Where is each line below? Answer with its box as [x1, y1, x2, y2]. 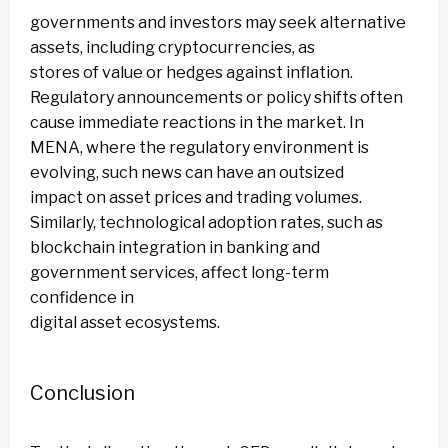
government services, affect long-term [30, 263, 329, 283]
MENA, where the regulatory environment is [30, 138, 369, 158]
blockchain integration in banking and [30, 238, 320, 258]
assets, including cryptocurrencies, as [30, 38, 315, 58]
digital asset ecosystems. [30, 313, 220, 333]
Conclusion [30, 381, 135, 406]
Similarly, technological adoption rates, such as [30, 213, 383, 233]
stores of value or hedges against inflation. [30, 63, 353, 83]
